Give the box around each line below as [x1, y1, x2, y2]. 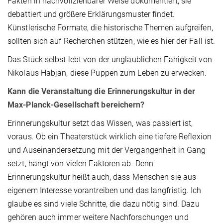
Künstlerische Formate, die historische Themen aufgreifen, [7, 23, 213, 33]
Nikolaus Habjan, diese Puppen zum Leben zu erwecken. [7, 68, 207, 78]
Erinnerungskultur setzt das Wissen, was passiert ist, [7, 118, 193, 128]
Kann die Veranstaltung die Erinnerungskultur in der [7, 87, 196, 97]
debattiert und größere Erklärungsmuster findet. [7, 9, 175, 19]
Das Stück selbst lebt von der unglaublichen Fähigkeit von [7, 55, 212, 65]
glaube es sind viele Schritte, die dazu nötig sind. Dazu [7, 199, 200, 209]
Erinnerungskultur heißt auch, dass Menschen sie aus [7, 172, 197, 182]
